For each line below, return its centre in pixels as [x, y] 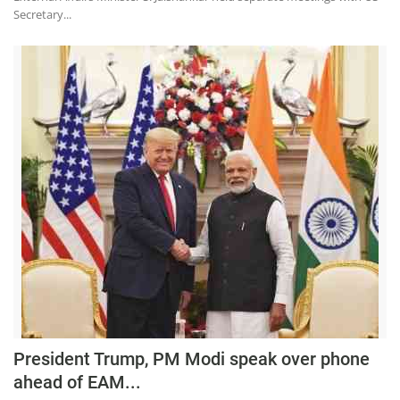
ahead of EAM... [77, 382]
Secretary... [42, 14]
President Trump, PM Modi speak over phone [192, 358]
